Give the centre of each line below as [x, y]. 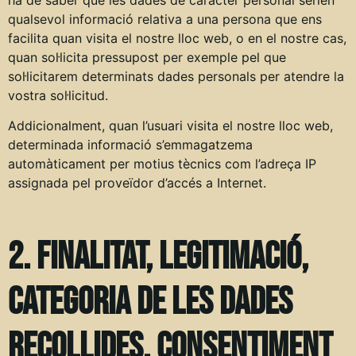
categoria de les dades [150, 302]
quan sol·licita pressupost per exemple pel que [147, 57]
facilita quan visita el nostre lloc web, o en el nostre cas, [177, 38]
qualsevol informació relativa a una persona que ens [165, 19]
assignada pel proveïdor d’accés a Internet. [137, 182]
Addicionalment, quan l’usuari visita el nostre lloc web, [170, 125]
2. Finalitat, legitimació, [158, 257]
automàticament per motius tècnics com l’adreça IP [162, 163]
